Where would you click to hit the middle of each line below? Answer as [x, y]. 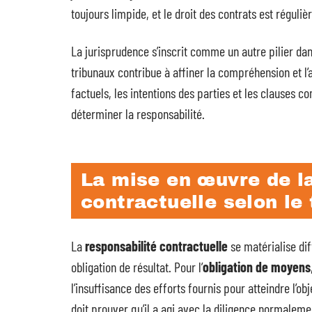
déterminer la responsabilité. [138, 114]
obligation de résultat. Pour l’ [137, 267]
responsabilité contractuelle [156, 246]
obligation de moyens [257, 267]
